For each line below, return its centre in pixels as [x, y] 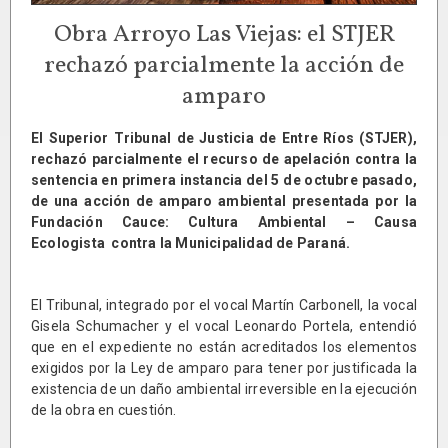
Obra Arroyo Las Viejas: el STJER [224, 35]
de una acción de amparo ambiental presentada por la [224, 201]
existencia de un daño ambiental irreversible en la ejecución [224, 389]
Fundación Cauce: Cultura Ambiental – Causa [224, 222]
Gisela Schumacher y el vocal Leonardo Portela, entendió [224, 326]
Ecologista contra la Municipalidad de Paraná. [191, 243]
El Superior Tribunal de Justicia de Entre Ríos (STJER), [224, 138]
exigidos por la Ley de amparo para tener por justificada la [224, 368]
